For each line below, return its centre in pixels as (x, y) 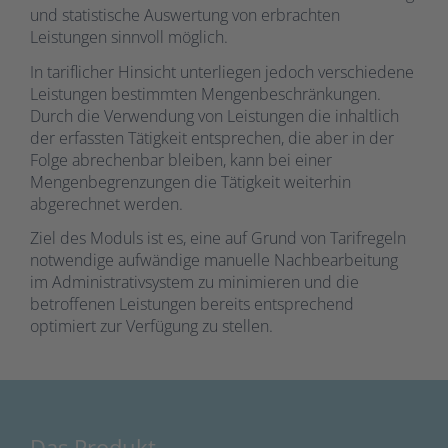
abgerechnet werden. (106, 203)
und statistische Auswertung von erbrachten (185, 15)
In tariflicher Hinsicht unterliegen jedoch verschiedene (222, 71)
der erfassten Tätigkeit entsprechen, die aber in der (212, 137)
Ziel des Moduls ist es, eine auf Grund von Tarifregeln (218, 238)
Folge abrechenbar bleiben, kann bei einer (181, 159)
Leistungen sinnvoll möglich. (129, 37)
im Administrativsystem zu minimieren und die (194, 282)
